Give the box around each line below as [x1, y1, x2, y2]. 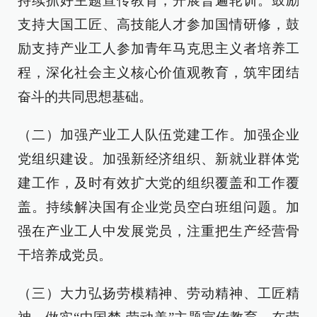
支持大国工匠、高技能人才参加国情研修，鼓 [18, 17, 299, 32]
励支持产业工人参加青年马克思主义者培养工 [18, 41, 299, 56]
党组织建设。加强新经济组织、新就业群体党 [18, 151, 299, 166]
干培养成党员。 [18, 248, 112, 263]
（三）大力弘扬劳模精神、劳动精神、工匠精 [18, 286, 299, 301]
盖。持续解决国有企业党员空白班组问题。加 [18, 200, 299, 214]
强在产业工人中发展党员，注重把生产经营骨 [18, 224, 299, 238]
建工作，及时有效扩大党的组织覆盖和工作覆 [18, 175, 299, 190]
